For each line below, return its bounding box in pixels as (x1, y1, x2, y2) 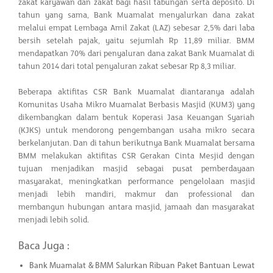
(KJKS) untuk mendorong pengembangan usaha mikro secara (18, 125, 255, 135)
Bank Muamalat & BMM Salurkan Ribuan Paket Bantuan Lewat (29, 261, 255, 271)
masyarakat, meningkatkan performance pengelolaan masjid (18, 176, 255, 186)
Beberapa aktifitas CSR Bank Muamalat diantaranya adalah (18, 87, 255, 97)
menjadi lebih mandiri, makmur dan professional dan (18, 189, 255, 199)
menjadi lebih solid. (18, 214, 89, 225)
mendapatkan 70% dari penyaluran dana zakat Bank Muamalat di (18, 48, 255, 58)
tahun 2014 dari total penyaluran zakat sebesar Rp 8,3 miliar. (18, 61, 236, 71)
